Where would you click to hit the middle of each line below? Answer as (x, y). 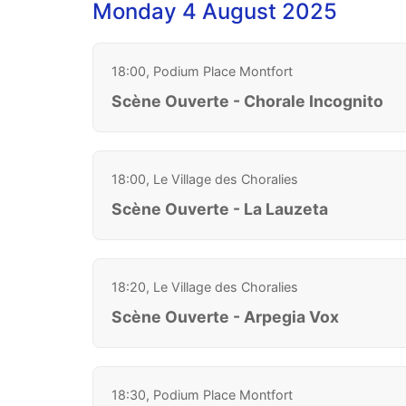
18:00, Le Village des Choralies (205, 179)
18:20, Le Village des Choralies (205, 286)
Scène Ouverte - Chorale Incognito (247, 101)
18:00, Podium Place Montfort (202, 71)
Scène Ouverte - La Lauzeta (220, 208)
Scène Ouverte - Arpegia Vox (225, 316)
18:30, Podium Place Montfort (202, 394)
